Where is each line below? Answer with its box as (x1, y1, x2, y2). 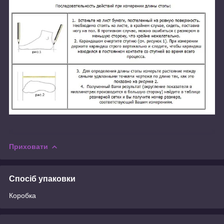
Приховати (9, 142, 48, 150)
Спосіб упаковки (9, 174, 75, 183)
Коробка (9, 191, 36, 199)
